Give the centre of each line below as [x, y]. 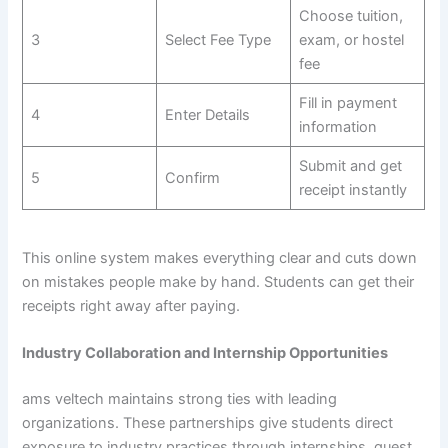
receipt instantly [352, 189]
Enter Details [207, 114]
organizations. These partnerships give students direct [208, 423]
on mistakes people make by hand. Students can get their [218, 282]
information [337, 126]
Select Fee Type [217, 39]
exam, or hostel [351, 39]
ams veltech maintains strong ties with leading [180, 399]
